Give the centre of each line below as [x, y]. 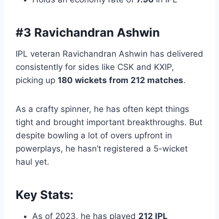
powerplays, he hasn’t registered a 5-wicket [102, 149]
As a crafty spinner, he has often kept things [102, 109]
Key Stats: [44, 195]
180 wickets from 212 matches [120, 80]
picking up [37, 80]
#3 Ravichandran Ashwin [88, 33]
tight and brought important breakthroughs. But [109, 122]
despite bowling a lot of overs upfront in [94, 136]
